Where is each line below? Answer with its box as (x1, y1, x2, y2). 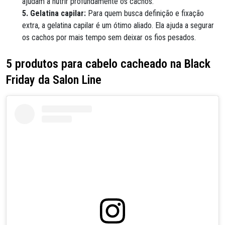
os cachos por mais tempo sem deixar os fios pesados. (22, 33, 196, 42)
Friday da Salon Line (6, 73, 101, 87)
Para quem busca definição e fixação (86, 9, 204, 18)
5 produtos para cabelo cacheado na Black (6, 57, 210, 71)
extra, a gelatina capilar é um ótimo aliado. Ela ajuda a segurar (22, 21, 214, 30)
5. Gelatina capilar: (22, 9, 86, 18)
